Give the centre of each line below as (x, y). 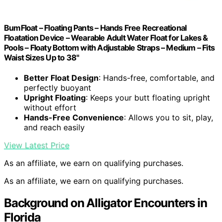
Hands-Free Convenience (74, 118)
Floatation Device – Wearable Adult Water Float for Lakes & (106, 38)
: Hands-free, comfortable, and (157, 78)
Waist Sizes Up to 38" (42, 58)
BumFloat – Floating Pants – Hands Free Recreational (95, 28)
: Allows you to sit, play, (168, 118)
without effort (50, 108)
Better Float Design (61, 78)
